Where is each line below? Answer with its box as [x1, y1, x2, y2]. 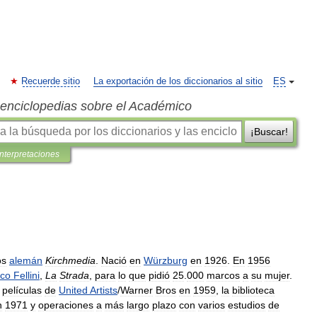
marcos [207, 270, 240, 281]
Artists [90, 284, 117, 296]
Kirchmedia [45, 255, 96, 266]
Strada [59, 270, 89, 281]
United [59, 284, 88, 296]
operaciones [38, 299, 93, 311]
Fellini [13, 270, 40, 281]
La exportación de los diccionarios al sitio [93, 76, 263, 86]
